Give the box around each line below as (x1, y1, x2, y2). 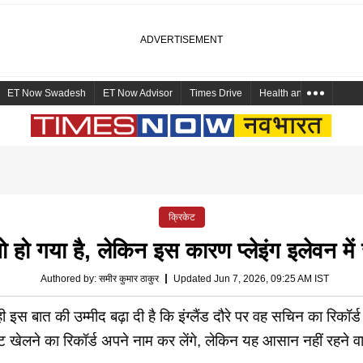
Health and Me (259, 88, 324, 99)
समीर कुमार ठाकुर (99, 273, 159, 284)
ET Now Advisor (103, 88, 173, 99)
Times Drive (190, 88, 242, 99)
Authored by (41, 273, 94, 284)
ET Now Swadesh (7, 88, 86, 99)
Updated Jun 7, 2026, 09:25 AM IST (173, 273, 329, 284)
